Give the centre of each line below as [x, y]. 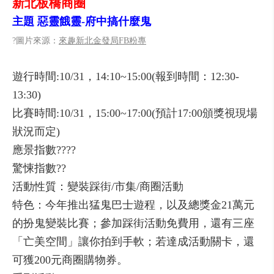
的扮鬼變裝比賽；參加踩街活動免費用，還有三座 [133, 223]
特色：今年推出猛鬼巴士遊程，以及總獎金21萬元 [133, 205]
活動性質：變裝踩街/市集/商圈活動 [98, 187]
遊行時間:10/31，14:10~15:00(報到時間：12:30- [126, 76]
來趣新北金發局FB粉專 [102, 41]
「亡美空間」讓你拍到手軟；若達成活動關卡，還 [133, 242]
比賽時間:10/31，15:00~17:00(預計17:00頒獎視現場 [135, 113]
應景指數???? [44, 150]
